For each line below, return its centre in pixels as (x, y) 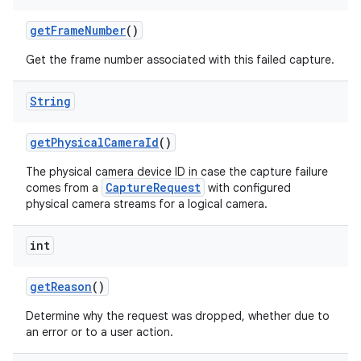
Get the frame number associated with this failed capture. (180, 60)
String (50, 101)
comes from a (64, 188)
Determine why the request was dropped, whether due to (178, 316)
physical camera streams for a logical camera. (147, 204)
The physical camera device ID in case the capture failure (177, 172)
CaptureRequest (153, 187)
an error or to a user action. (100, 332)
